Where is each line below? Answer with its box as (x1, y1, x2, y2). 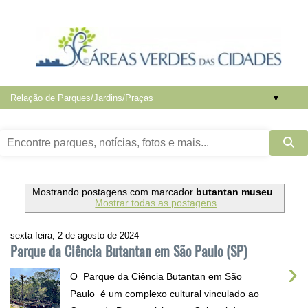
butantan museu (196, 186, 273, 198)
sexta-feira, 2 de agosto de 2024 (10, 230, 139, 241)
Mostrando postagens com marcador (32, 186, 196, 198)
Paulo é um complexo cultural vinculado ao (70, 287, 259, 299)
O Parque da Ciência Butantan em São (70, 270, 242, 282)
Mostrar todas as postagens (95, 197, 217, 209)
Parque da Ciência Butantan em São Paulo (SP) (10, 240, 247, 261)
